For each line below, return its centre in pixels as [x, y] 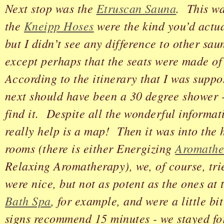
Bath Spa [28, 200]
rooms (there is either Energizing [90, 148]
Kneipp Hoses [59, 25]
